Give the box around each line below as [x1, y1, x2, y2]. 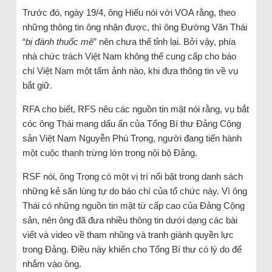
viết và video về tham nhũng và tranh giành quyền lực [22, 229, 234, 240]
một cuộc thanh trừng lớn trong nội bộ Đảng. [22, 147, 197, 158]
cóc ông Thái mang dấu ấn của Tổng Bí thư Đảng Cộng [22, 118, 241, 129]
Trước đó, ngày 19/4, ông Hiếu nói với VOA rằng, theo [22, 7, 236, 18]
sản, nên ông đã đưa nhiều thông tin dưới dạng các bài [22, 214, 237, 225]
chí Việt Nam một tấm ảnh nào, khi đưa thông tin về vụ [22, 65, 238, 76]
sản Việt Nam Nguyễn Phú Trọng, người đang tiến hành [22, 132, 242, 143]
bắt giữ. [22, 80, 52, 90]
